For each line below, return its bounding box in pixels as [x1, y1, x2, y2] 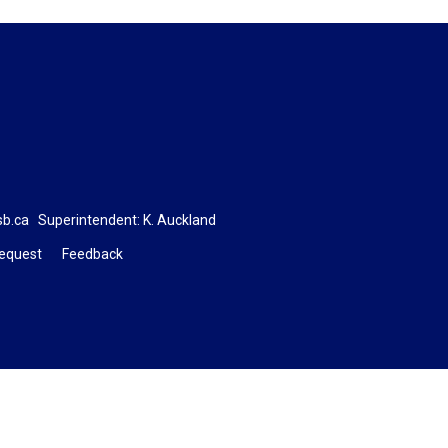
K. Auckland [142, 211, 216, 228]
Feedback [61, 245, 123, 262]
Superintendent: [28, 211, 143, 228]
